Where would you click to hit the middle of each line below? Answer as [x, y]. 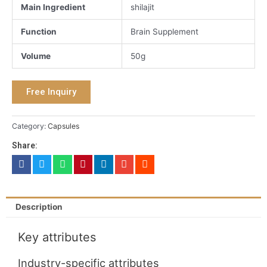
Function [38, 31]
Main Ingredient [53, 7]
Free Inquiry [51, 92]
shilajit [142, 7]
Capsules [63, 126]
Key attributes [57, 237]
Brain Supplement [164, 31]
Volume [35, 56]
